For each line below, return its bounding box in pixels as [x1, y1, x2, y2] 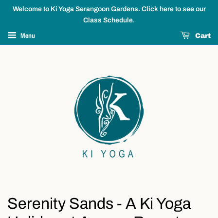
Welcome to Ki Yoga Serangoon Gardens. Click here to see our [12, 5, 206, 13]
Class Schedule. [83, 17, 135, 24]
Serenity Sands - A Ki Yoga [7, 195, 191, 213]
